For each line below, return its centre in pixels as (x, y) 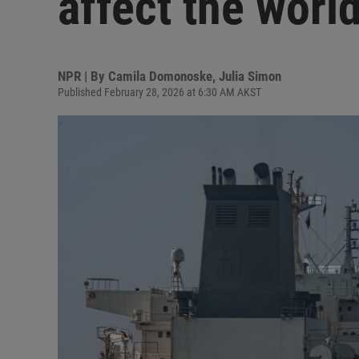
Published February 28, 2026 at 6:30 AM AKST (159, 92)
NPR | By (83, 76)
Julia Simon (250, 76)
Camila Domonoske (160, 76)
